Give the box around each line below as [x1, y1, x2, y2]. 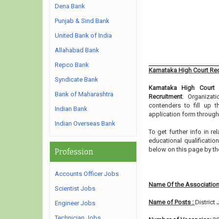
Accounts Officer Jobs [55, 170, 119, 177]
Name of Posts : [148, 198, 195, 206]
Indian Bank [55, 105, 88, 112]
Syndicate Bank [55, 76, 98, 83]
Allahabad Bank [55, 46, 99, 54]
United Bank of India [55, 32, 112, 39]
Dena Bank [55, 2, 85, 10]
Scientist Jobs [55, 185, 95, 192]
